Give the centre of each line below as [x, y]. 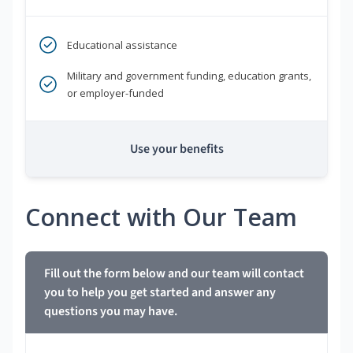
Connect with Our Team [161, 217]
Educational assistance [122, 45]
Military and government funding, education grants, [189, 76]
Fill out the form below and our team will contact [174, 274]
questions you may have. [111, 312]
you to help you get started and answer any [160, 293]
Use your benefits [176, 149]
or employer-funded [115, 93]
